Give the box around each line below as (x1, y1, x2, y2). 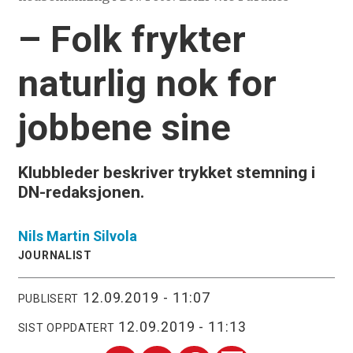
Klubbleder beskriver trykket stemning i (17, 162, 315, 183)
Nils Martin (17, 228, 90, 245)
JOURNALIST (17, 249, 92, 262)
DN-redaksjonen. (17, 182, 144, 203)
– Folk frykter (17, 17, 246, 61)
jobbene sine (17, 105, 231, 149)
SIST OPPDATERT (17, 321, 115, 334)
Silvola (92, 228, 137, 245)
